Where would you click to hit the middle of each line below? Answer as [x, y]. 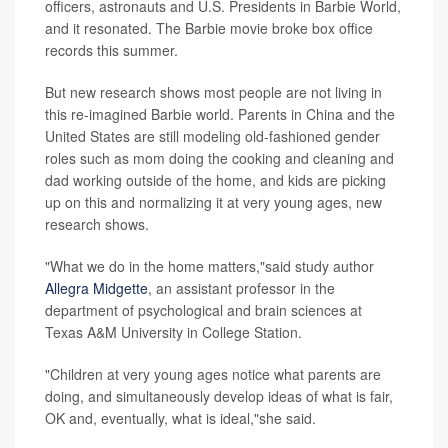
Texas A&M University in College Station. [173, 332]
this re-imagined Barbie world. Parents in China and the [220, 114]
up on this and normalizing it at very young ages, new [213, 202]
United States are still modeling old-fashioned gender [212, 136]
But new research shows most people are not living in [213, 92]
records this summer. [111, 50]
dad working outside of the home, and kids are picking [215, 180]
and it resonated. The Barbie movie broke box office [209, 28]
